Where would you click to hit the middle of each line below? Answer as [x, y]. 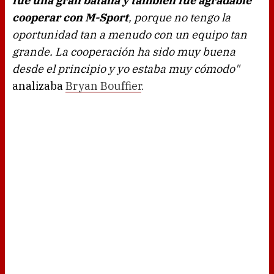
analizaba [39, 86]
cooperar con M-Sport [70, 18]
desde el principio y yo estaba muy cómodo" [126, 69]
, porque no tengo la [180, 18]
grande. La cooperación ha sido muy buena [124, 52]
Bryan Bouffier [103, 86]
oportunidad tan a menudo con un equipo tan [130, 35]
